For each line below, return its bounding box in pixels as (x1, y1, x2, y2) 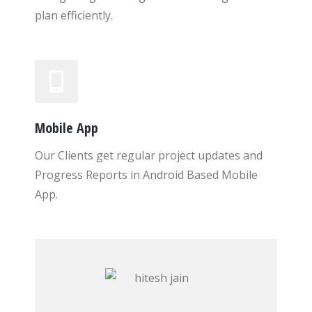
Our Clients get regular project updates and (35, 148, 263, 163)
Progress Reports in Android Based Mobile (35, 167, 258, 182)
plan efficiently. (35, 8, 113, 23)
